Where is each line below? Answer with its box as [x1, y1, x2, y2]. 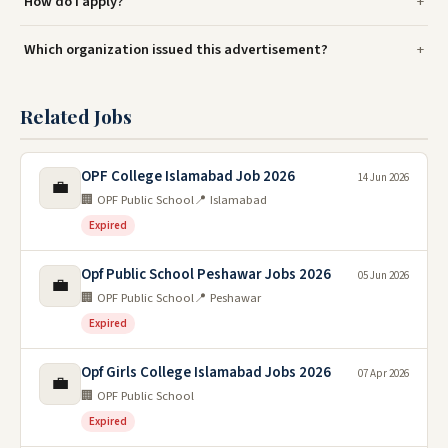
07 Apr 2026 [358, 365, 409, 381]
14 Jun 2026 [358, 169, 409, 185]
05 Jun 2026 [358, 267, 409, 283]
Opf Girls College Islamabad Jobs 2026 [81, 361, 331, 383]
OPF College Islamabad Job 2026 [81, 165, 295, 187]
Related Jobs [20, 102, 132, 129]
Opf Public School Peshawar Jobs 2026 [81, 263, 331, 285]
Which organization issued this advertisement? [24, 38, 328, 60]
